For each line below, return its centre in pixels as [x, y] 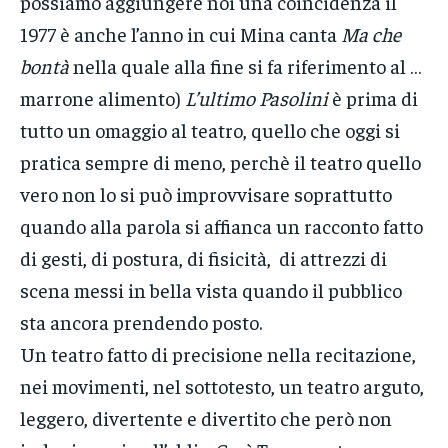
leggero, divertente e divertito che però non [206, 418]
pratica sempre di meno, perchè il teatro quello [220, 162]
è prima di [373, 98]
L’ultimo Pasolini [256, 98]
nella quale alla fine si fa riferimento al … [245, 66]
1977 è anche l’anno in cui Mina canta [180, 34]
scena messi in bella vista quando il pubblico [211, 290]
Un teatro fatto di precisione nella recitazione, [218, 354]
